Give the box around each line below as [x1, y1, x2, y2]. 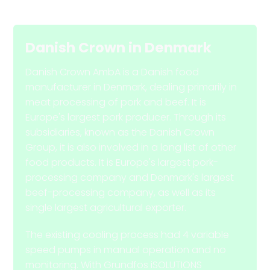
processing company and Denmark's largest [25, 170, 234, 184]
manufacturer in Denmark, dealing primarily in [25, 80, 237, 94]
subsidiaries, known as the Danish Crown [25, 125, 215, 139]
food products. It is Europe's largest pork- [25, 155, 219, 169]
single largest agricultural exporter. [25, 200, 187, 215]
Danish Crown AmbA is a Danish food [25, 64, 199, 79]
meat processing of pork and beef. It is [25, 95, 207, 109]
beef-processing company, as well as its [25, 185, 216, 199]
